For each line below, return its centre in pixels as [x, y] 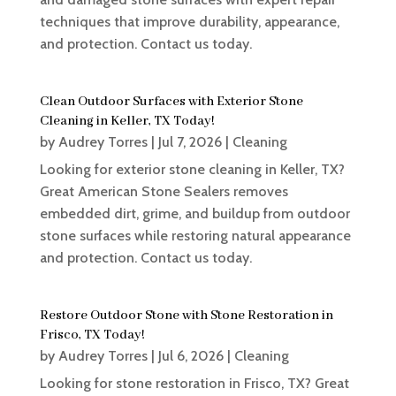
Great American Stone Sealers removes [164, 192]
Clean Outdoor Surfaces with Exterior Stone [171, 102]
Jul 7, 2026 [190, 142]
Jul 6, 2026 [190, 356]
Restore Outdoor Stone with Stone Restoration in [186, 316]
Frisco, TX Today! [92, 335]
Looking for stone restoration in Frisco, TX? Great [194, 384]
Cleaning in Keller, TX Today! [127, 122]
